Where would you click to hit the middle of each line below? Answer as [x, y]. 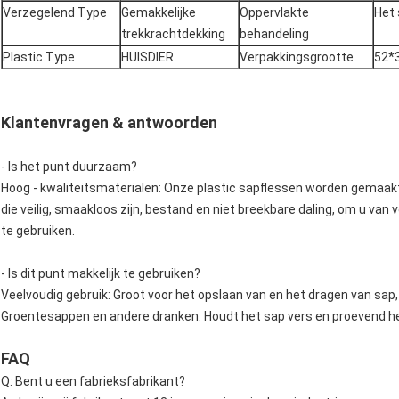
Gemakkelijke [159, 13]
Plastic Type [39, 57]
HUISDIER [147, 57]
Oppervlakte [274, 13]
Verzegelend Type [55, 13]
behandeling [274, 34]
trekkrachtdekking [173, 34]
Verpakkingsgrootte [297, 57]
